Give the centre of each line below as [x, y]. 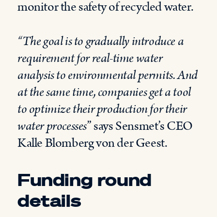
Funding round [85, 179]
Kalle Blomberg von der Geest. [93, 143]
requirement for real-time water [90, 58]
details [49, 200]
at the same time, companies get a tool [104, 92]
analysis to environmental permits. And [108, 75]
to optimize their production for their [102, 109]
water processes [52, 126]
